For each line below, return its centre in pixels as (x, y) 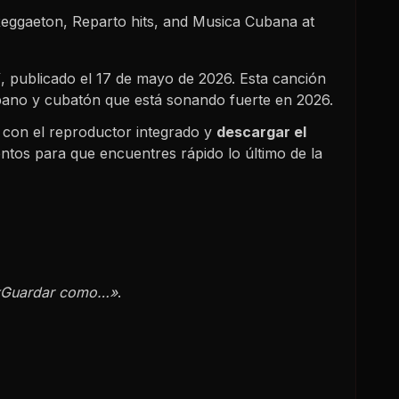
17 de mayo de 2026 (164, 78)
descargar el (261, 131)
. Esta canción (279, 78)
